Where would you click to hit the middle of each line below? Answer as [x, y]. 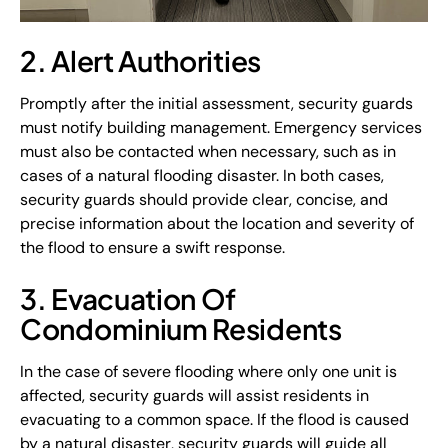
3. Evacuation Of [128, 298]
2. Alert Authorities [140, 60]
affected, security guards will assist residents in [194, 395]
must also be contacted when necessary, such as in [208, 151]
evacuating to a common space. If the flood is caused [214, 419]
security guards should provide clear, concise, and [204, 199]
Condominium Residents [181, 328]
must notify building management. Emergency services [221, 127]
